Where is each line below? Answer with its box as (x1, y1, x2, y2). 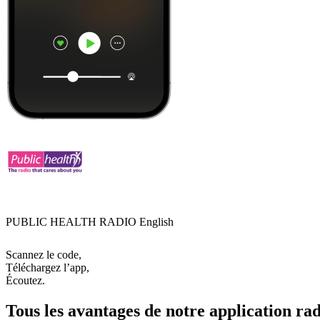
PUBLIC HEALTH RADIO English (6, 215, 174, 228)
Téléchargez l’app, (6, 261, 89, 274)
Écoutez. (6, 274, 45, 286)
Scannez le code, (6, 248, 81, 261)
